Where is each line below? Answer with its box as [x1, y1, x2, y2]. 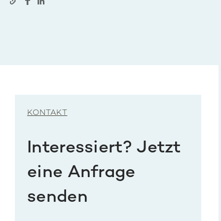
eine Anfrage [27, 164, 136, 183]
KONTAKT [27, 109, 68, 118]
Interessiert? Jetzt [27, 139, 181, 158]
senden [27, 188, 88, 207]
